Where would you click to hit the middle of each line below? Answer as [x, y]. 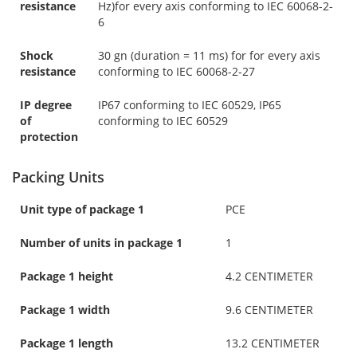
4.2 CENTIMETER [269, 276]
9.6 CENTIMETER [269, 309]
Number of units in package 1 [101, 242]
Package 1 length [67, 343]
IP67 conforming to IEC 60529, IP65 [190, 104]
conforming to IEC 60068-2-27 [177, 71]
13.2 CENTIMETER [273, 343]
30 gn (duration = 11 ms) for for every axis [209, 55]
